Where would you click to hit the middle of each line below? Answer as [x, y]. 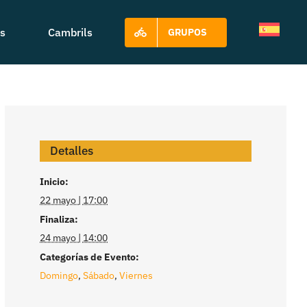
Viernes [136, 276]
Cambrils [70, 32]
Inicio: [54, 182]
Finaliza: [59, 220]
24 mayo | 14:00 [74, 238]
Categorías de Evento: [90, 257]
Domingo [59, 276]
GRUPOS [187, 32]
